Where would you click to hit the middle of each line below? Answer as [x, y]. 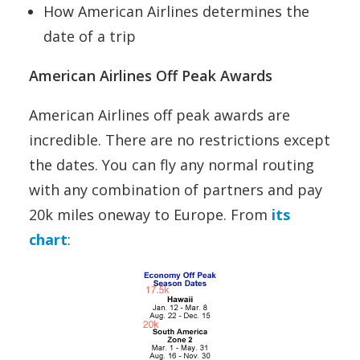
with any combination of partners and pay [176, 190]
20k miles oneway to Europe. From [150, 215]
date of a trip [90, 37]
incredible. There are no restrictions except [180, 140]
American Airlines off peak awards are [160, 115]
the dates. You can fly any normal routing [172, 165]
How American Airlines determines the [176, 12]
